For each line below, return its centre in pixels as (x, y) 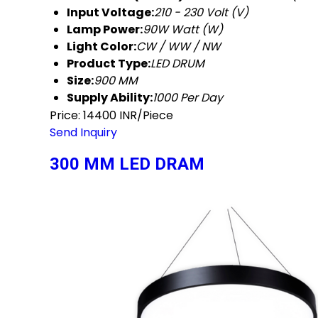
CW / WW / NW (179, 46)
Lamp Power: (105, 29)
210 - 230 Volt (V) (201, 12)
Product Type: (109, 63)
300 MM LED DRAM (127, 164)
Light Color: (102, 46)
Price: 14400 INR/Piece (111, 115)
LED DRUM (177, 63)
